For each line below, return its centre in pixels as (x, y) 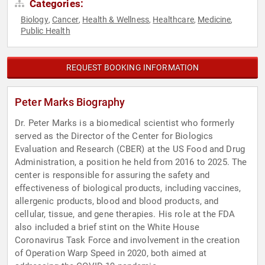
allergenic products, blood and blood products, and (117, 201)
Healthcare (173, 20)
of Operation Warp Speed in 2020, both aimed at (111, 253)
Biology (34, 20)
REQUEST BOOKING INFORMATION (132, 68)
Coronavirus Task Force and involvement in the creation (127, 240)
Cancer (65, 20)
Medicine (214, 20)
